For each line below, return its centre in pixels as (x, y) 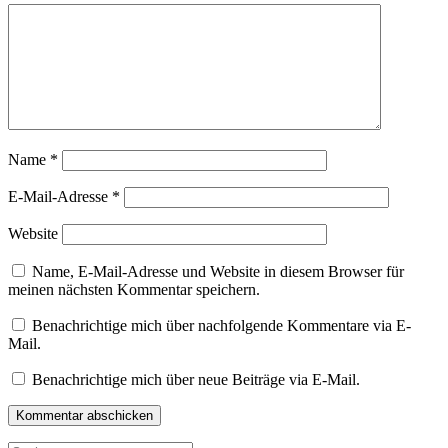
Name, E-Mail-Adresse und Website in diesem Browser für (218, 271)
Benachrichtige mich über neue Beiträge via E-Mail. (196, 379)
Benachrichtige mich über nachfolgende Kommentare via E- (221, 325)
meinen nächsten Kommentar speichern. (134, 289)
